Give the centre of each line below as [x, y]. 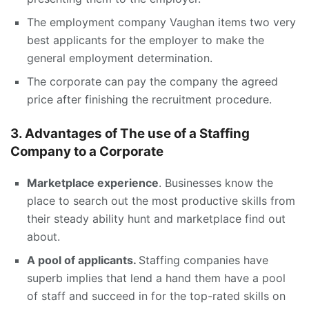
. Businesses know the [216, 183]
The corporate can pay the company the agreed [152, 82]
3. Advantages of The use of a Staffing [130, 134]
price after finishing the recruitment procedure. [149, 100]
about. [43, 237]
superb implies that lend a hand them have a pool [156, 278]
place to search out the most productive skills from [161, 201]
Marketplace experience [93, 183]
